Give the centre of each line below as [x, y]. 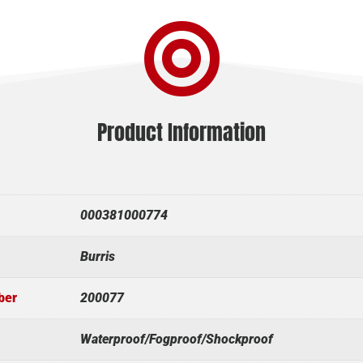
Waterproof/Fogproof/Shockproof [176, 340]
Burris [97, 257]
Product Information [181, 132]
